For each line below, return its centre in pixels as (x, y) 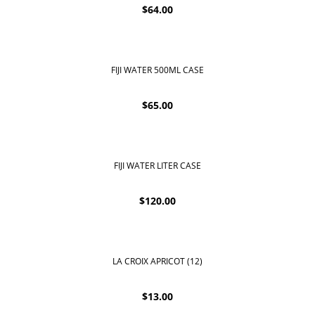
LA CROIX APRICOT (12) (157, 262)
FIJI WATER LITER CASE (157, 165)
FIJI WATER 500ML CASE (157, 70)
